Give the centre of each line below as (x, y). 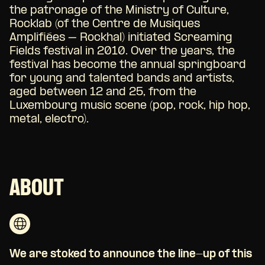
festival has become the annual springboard (128, 65)
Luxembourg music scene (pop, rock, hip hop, (130, 106)
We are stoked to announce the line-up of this (131, 255)
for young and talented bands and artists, (122, 78)
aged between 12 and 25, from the (103, 92)
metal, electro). (49, 119)
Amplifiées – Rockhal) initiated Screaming (121, 38)
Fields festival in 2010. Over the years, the (122, 51)
